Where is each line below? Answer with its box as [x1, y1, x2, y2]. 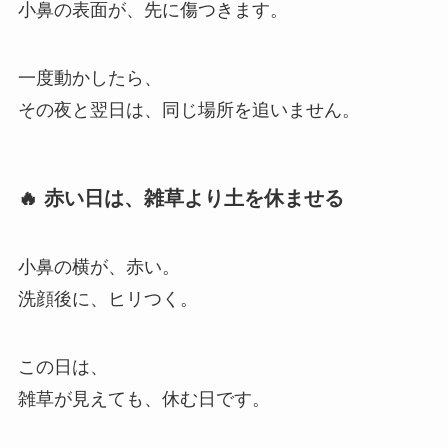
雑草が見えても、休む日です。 [17, 389, 270, 410]
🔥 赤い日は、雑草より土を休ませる [17, 186, 344, 209]
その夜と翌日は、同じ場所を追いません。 [17, 99, 360, 120]
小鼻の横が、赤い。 [17, 257, 180, 278]
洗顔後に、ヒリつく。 [17, 289, 198, 310]
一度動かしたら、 [17, 67, 162, 88]
